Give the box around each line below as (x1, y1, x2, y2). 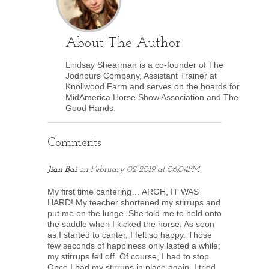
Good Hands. (65, 103, 116, 113)
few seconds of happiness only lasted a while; (47, 240, 220, 250)
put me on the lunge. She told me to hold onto (47, 208, 222, 218)
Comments (47, 136, 101, 149)
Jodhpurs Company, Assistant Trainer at (65, 70, 217, 80)
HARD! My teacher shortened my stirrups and (47, 197, 220, 207)
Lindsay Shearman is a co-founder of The (65, 59, 223, 70)
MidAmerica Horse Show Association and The (65, 92, 238, 102)
